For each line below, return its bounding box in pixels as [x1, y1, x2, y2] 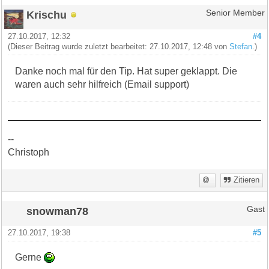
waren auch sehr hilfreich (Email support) [15, 79, 190, 89]
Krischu [26, 8, 67, 21]
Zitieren [233, 175, 259, 184]
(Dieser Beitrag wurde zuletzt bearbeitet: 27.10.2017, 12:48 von [8, 42, 230, 51]
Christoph [8, 147, 50, 157]
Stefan [229, 42, 253, 51]
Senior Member [205, 8, 265, 17]
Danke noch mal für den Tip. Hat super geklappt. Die [15, 65, 238, 76]
